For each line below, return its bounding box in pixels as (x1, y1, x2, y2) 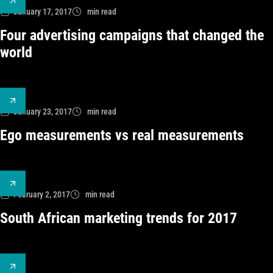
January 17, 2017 (13, 7, 72, 16)
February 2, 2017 (13, 190, 70, 199)
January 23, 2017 (13, 107, 72, 116)
